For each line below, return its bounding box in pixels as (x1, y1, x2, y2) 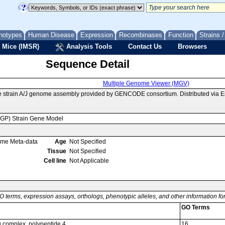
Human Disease (28, 31, 74, 39)
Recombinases (119, 31, 162, 39)
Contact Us (128, 43, 162, 50)
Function (168, 31, 193, 39)
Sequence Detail (45, 58, 130, 70)
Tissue (47, 148, 66, 155)
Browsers (178, 43, 207, 50)
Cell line (44, 157, 66, 164)
